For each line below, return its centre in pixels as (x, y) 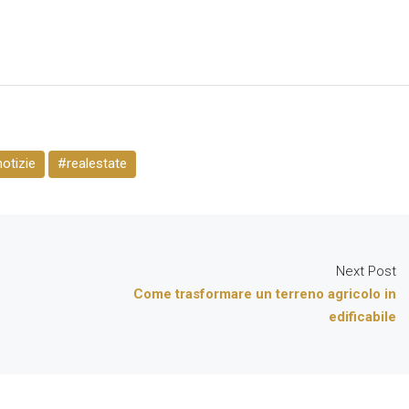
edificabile (362, 317)
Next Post (366, 272)
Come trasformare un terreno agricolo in (265, 294)
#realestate (92, 164)
